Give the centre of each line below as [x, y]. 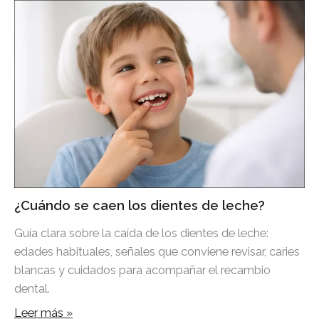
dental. [32, 288]
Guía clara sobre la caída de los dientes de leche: [141, 233]
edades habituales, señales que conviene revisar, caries [157, 251]
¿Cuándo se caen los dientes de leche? [140, 206]
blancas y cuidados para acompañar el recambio [142, 270]
